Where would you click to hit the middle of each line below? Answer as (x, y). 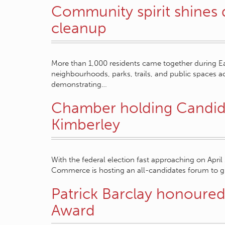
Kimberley (86, 125)
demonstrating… (79, 84)
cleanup (79, 28)
